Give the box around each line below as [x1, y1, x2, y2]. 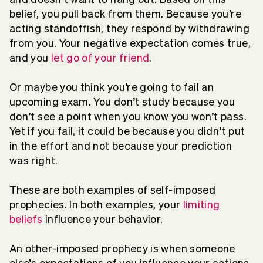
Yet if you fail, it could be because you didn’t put [9, 126, 245, 137]
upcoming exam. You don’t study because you [9, 96, 235, 108]
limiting [183, 199, 220, 211]
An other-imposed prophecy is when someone [9, 243, 235, 255]
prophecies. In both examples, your [9, 199, 183, 211]
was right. [9, 155, 58, 167]
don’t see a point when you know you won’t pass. [9, 111, 247, 123]
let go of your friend [50, 52, 150, 64]
